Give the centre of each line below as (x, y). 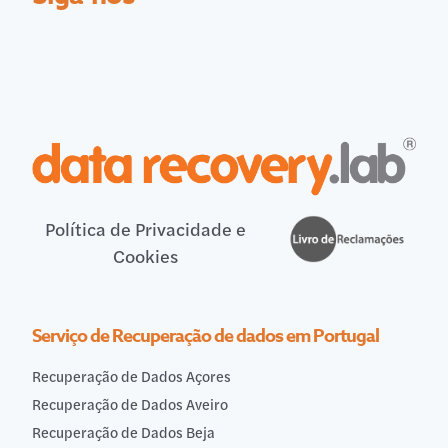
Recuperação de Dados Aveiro (130, 403)
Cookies (146, 256)
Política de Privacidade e (146, 229)
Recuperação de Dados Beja (123, 432)
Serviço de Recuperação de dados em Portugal (205, 335)
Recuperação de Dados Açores (131, 375)
